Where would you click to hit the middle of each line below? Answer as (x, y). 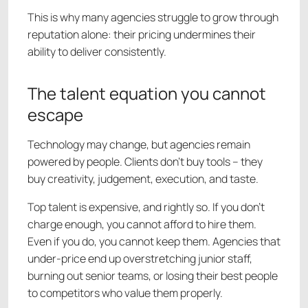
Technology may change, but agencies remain (139, 145)
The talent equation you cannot (147, 93)
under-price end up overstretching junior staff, (140, 259)
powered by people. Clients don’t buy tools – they (145, 162)
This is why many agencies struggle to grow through (153, 18)
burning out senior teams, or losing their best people (153, 276)
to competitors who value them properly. (125, 293)
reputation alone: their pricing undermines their (142, 35)
